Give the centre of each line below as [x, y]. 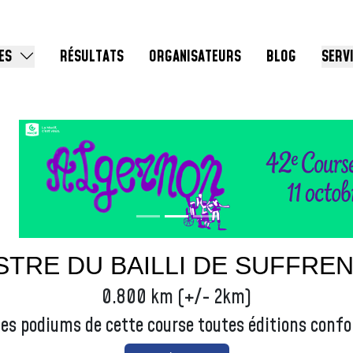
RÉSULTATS [92, 57]
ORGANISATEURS [195, 57]
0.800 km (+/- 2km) [176, 298]
